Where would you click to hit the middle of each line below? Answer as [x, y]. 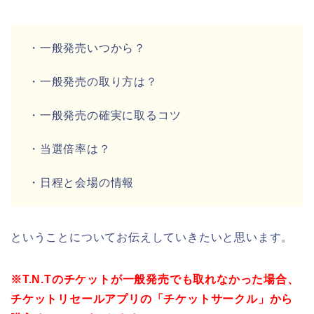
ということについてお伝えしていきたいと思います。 [152, 237]
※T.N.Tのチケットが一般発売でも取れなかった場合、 [155, 279]
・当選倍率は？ [69, 149]
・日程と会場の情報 [81, 182]
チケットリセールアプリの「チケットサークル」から [152, 299]
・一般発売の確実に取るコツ [105, 115]
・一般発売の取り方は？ [93, 81]
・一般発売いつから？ [87, 48]
